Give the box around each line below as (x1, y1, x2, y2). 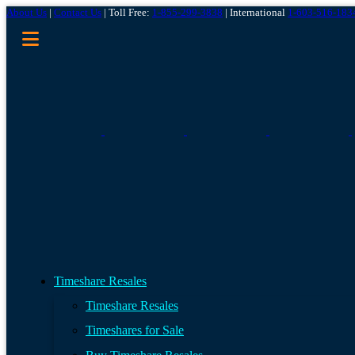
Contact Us (54, 6, 101, 18)
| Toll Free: (101, 6, 152, 18)
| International (223, 6, 288, 18)
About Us (6, 6, 47, 18)
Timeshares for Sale (86, 323, 184, 338)
